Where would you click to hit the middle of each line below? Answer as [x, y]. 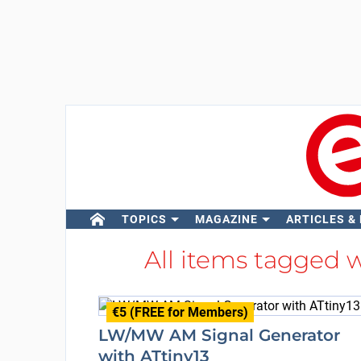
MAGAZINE [226, 219]
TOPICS [144, 219]
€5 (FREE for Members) [180, 312]
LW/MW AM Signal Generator [219, 335]
